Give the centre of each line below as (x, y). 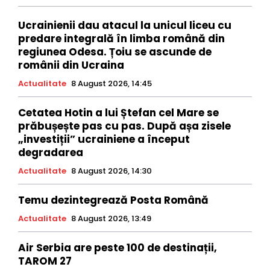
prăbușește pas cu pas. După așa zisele (124, 126)
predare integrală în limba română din (121, 39)
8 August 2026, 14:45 (111, 84)
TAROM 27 (45, 261)
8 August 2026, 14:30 (111, 171)
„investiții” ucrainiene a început (104, 140)
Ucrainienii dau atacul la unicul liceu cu (125, 26)
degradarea (51, 153)
